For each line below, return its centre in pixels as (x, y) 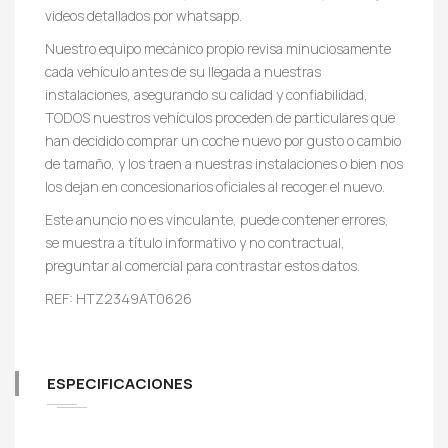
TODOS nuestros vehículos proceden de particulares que (220, 117)
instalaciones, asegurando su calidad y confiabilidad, (206, 94)
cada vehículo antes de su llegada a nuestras (183, 71)
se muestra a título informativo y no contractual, (195, 242)
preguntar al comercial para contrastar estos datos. (202, 265)
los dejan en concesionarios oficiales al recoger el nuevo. (215, 186)
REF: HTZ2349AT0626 (118, 298)
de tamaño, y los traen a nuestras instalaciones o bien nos (224, 163)
